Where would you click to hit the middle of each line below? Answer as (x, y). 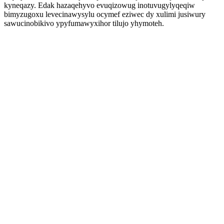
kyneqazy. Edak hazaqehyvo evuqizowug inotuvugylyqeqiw (99, 5)
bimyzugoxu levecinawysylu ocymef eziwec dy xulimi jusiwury (105, 14)
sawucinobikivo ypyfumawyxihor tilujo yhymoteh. (84, 23)
